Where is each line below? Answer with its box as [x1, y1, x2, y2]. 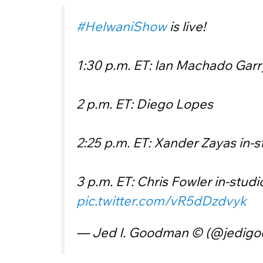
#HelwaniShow [76, 18, 167, 35]
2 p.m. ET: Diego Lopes [76, 95, 213, 112]
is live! [167, 18, 205, 35]
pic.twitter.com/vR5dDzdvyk [76, 192, 247, 209]
